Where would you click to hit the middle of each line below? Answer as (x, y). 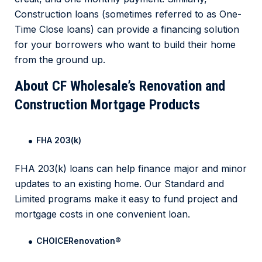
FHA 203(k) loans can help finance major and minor (131, 169)
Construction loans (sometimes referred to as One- (128, 14)
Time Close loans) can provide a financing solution (127, 30)
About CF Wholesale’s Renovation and (120, 86)
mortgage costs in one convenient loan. (102, 214)
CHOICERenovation (76, 241)
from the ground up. (60, 60)
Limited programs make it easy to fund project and (126, 199)
